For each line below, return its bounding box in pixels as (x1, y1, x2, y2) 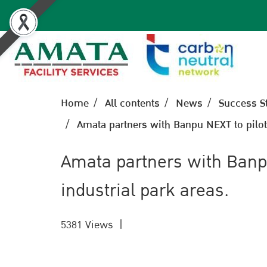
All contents (105, 95, 160, 112)
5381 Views (61, 216, 113, 234)
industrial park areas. (61, 176, 229, 205)
